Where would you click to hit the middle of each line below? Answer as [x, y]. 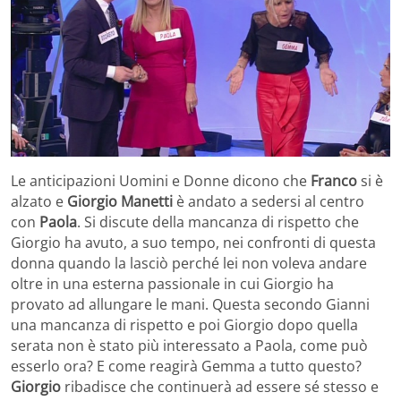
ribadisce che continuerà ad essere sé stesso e [220, 387]
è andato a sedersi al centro [269, 202]
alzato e [39, 202]
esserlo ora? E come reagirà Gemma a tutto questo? [186, 367]
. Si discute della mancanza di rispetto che [218, 222]
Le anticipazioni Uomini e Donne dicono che [161, 181]
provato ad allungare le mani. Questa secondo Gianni [190, 305]
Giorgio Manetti [120, 202]
